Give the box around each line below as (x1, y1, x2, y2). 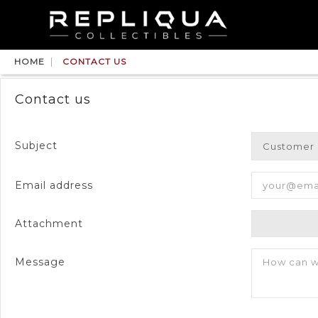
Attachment (15, 217, 83, 231)
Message (15, 256, 65, 269)
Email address (15, 179, 93, 192)
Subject (15, 139, 57, 153)
